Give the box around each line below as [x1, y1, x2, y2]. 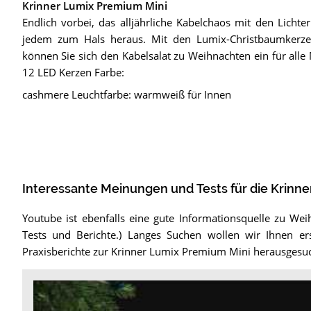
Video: [32, 280, 63, 295]
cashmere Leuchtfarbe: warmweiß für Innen [22, 87, 231, 101]
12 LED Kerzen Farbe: [22, 65, 124, 79]
